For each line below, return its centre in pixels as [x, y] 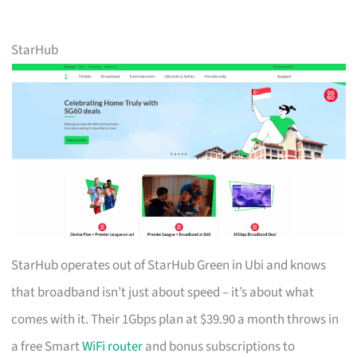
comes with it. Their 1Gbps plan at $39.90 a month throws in [175, 319]
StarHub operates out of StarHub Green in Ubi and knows [169, 265]
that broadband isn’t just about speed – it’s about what [163, 292]
